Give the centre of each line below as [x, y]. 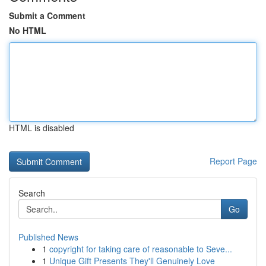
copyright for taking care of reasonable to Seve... [141, 249]
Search [32, 193]
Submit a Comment [47, 15]
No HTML [28, 30]
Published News [48, 237]
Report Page [233, 161]
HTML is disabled [42, 128]
